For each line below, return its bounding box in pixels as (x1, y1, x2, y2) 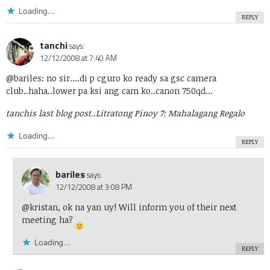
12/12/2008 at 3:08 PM (55, 181, 132, 193)
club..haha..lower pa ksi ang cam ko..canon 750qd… (6, 85, 213, 97)
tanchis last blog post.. (6, 107, 96, 119)
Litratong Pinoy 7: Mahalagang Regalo (96, 107, 245, 119)
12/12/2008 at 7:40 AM (40, 52, 117, 64)
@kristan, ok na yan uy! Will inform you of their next (21, 201, 237, 213)
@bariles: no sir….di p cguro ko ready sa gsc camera (6, 72, 216, 84)
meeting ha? (21, 214, 75, 226)
